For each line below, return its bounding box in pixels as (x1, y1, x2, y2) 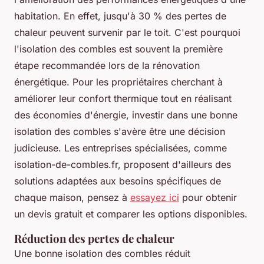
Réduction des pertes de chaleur (14, 231, 174, 246)
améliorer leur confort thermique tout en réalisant (14, 93, 232, 105)
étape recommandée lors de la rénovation (14, 60, 200, 72)
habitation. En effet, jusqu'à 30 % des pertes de (14, 10, 226, 22)
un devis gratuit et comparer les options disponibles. (14, 208, 247, 220)
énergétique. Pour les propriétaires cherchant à (14, 76, 223, 88)
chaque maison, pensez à (14, 192, 130, 204)
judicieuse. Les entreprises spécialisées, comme (14, 142, 227, 154)
